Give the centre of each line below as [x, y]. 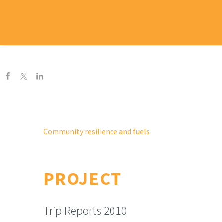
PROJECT [83, 179]
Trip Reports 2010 [85, 210]
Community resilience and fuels [96, 131]
